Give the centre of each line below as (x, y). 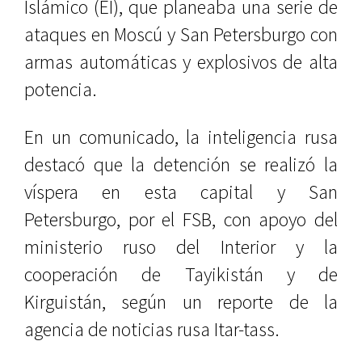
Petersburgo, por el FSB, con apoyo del (181, 219)
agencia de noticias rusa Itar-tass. (152, 329)
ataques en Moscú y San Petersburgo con (181, 34)
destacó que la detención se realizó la (181, 164)
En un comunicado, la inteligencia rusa (181, 137)
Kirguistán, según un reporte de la (181, 302)
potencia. (61, 89)
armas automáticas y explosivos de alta (181, 62)
